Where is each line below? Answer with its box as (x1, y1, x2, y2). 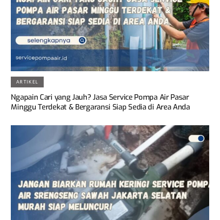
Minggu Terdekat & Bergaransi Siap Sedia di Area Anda (11, 102, 190, 112)
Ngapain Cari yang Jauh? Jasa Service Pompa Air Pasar (11, 92, 189, 102)
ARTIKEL (16, 79, 39, 85)
